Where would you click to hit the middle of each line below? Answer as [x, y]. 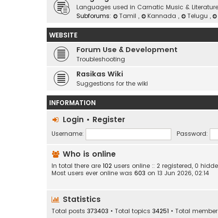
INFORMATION [73, 103]
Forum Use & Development [127, 50]
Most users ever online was [93, 173]
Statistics [81, 200]
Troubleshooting [101, 59]
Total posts [69, 211]
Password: [192, 134]
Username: [68, 134]
